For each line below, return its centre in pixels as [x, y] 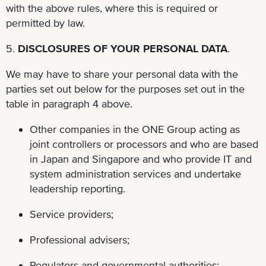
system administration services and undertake [135, 173]
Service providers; [72, 214]
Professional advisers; [80, 239]
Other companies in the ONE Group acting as [135, 129]
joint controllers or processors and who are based [144, 144]
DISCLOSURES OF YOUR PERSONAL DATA [123, 48]
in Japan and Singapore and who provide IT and [141, 159]
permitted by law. [45, 23]
